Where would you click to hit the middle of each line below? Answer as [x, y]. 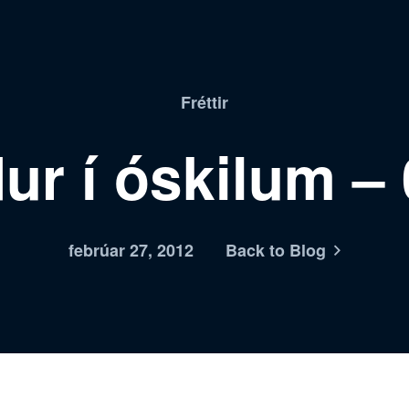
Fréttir [204, 102]
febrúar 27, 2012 [131, 250]
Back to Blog [276, 250]
